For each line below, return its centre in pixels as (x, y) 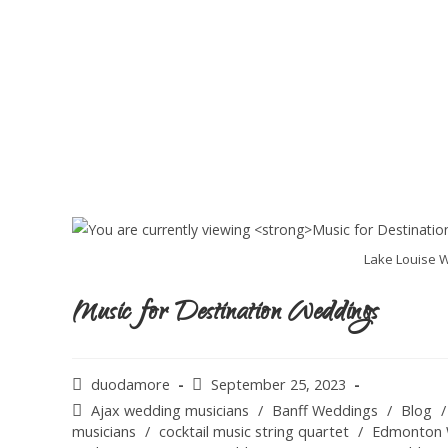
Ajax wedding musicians (170, 411)
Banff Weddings (325, 411)
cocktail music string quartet (254, 432)
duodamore (130, 385)
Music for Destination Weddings (225, 315)
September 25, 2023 (278, 385)
